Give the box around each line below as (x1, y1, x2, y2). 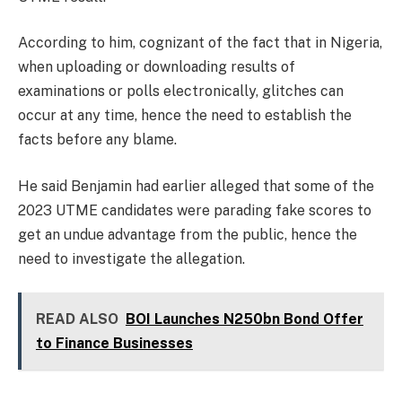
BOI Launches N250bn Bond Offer (125, 310, 363, 328)
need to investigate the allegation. (18, 249, 245, 267)
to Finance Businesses (35, 335, 193, 353)
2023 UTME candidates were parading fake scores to (18, 201, 371, 219)
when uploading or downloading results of (18, 58, 295, 76)
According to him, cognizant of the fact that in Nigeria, (18, 34, 382, 52)
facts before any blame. (18, 131, 177, 149)
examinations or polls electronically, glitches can (18, 83, 344, 100)
